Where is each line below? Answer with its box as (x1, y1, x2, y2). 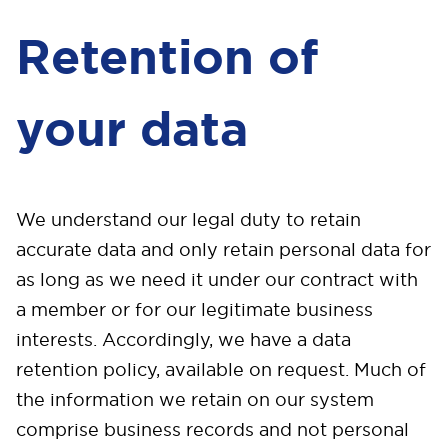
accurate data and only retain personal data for (16, 238, 431, 261)
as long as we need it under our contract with (16, 268, 418, 291)
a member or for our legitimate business (16, 298, 373, 321)
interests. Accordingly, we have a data (16, 328, 351, 351)
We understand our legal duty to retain (16, 208, 361, 231)
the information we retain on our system (16, 388, 374, 411)
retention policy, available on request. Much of (16, 358, 426, 381)
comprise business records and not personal (16, 418, 409, 441)
